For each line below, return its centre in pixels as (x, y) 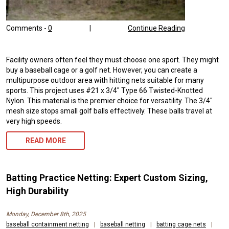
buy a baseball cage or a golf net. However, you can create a (102, 70)
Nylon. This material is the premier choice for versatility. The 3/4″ (109, 100)
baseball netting (123, 224)
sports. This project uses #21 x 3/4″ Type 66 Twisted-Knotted (105, 90)
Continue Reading (156, 28)
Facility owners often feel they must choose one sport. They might (112, 60)
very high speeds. (34, 121)
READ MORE (45, 140)
